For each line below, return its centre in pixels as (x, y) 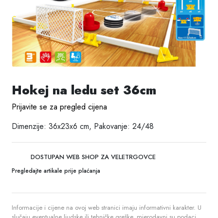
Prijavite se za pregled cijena (59, 107)
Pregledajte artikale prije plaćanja (56, 171)
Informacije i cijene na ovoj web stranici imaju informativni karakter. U (107, 207)
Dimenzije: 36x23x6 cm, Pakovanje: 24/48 (83, 126)
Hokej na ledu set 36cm (84, 90)
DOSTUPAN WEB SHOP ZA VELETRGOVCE (92, 157)
